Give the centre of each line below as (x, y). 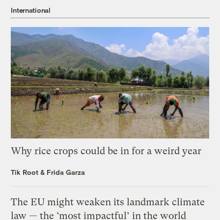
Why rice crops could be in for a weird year (106, 151)
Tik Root (25, 172)
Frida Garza (66, 172)
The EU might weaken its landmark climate (108, 202)
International (31, 10)
